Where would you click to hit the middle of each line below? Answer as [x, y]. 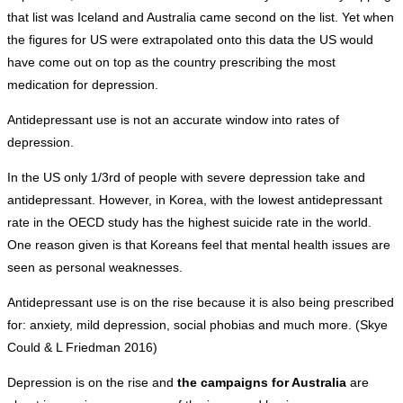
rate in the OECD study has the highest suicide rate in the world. [189, 223]
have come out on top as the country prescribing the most [171, 63]
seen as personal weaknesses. [95, 268]
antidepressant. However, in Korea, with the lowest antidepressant [195, 200]
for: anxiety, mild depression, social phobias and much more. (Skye [197, 325]
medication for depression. [83, 85]
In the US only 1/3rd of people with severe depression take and [186, 178]
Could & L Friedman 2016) [82, 348]
